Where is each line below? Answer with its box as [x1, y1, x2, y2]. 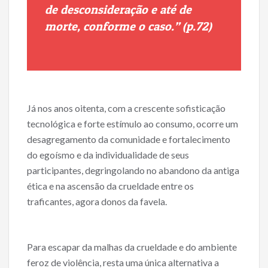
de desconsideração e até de [45, 2, 191, 17]
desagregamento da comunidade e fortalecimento [27, 133, 230, 145]
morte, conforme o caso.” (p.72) [45, 19, 212, 34]
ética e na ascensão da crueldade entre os [27, 180, 194, 192]
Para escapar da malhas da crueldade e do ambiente [27, 241, 237, 253]
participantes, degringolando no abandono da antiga [27, 165, 239, 176]
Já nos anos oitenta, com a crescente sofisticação [27, 102, 226, 114]
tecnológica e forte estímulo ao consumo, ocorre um [27, 118, 238, 130]
